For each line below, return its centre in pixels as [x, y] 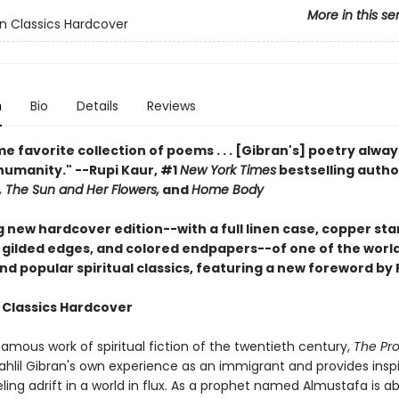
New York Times [228, 170]
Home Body [227, 190]
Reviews [171, 106]
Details [97, 106]
